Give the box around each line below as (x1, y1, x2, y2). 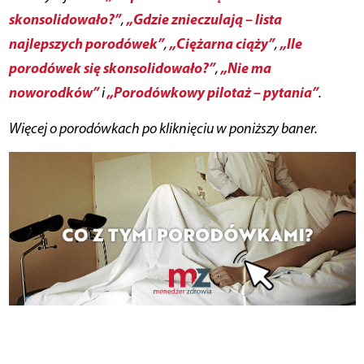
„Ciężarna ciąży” (169, 34, 275, 54)
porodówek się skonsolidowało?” (8, 58, 215, 78)
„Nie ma (220, 58, 271, 78)
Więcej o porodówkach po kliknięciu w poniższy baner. (20, 119, 318, 138)
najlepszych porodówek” (8, 34, 164, 54)
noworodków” (8, 83, 99, 102)
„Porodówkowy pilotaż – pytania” (106, 83, 318, 102)
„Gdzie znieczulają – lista (126, 10, 282, 29)
